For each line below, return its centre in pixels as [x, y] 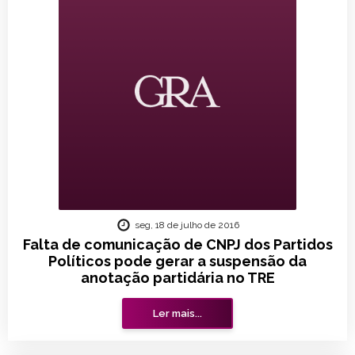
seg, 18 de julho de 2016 [187, 225]
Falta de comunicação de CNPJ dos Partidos [177, 244]
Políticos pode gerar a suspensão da [177, 261]
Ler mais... [177, 313]
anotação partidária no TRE [177, 278]
